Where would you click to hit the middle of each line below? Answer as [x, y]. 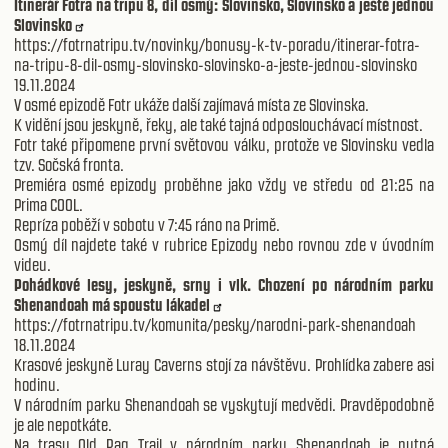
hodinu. [37, 384]
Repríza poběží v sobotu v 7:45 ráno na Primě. [148, 224]
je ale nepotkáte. [63, 424]
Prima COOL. [50, 204]
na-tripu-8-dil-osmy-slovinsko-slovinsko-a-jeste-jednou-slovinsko [215, 64]
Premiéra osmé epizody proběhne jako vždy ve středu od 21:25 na [224, 184]
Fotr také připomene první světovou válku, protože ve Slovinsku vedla [224, 144]
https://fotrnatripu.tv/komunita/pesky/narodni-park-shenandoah [215, 324]
